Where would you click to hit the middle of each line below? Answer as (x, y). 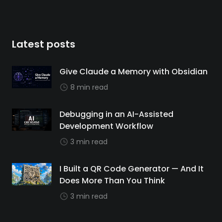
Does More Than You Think (112, 181)
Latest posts (44, 44)
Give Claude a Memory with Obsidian (134, 72)
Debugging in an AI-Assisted (116, 114)
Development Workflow (106, 126)
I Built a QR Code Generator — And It (132, 169)
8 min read (89, 87)
